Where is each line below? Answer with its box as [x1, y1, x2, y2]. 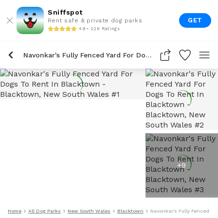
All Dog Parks [28, 208, 61, 214]
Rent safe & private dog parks [48, 17, 143, 24]
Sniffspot [48, 8, 83, 16]
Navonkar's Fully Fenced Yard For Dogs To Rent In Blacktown [145, 51, 152, 59]
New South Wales [68, 208, 110, 214]
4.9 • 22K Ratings [79, 26, 120, 31]
